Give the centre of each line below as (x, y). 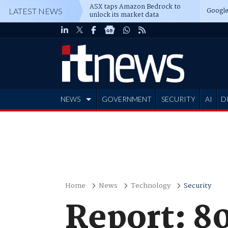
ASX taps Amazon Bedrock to (135, 7)
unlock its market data (124, 15)
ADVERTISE (81, 119)
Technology (150, 186)
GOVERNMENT (126, 99)
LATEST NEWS (36, 11)
